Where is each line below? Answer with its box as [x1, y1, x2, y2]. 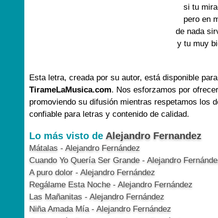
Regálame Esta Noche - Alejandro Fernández [29, 180, 193, 189]
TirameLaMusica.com [29, 85, 111, 94]
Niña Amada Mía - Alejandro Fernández [29, 204, 171, 214]
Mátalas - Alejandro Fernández [29, 144, 140, 153]
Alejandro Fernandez [106, 130, 201, 141]
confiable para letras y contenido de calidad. [29, 109, 189, 119]
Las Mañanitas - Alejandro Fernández [29, 192, 164, 201]
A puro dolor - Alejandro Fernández [29, 168, 155, 177]
